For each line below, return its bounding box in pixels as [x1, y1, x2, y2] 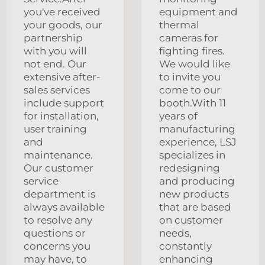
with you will [24, 45, 87, 57]
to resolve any [24, 214, 92, 227]
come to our [159, 84, 221, 96]
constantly [159, 240, 212, 253]
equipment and [159, 6, 238, 18]
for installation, [24, 110, 99, 122]
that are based [159, 201, 231, 214]
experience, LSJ [159, 136, 237, 148]
